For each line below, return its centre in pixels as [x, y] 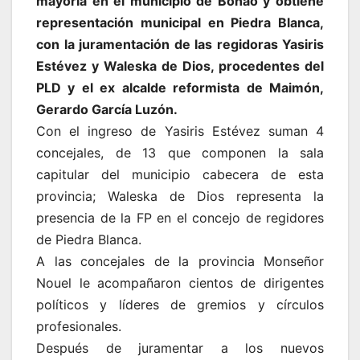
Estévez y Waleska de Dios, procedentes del [180, 65]
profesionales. [79, 326]
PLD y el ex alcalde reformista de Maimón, [180, 87]
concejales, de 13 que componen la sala [180, 152]
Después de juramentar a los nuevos [180, 348]
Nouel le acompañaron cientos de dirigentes [180, 282]
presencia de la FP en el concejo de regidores [180, 217]
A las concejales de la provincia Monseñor [180, 261]
